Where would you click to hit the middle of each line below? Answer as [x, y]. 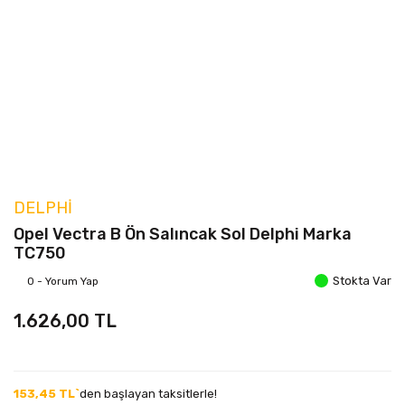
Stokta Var [362, 281]
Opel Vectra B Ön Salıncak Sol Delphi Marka [183, 234]
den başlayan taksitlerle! [148, 394]
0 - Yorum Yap [63, 281]
